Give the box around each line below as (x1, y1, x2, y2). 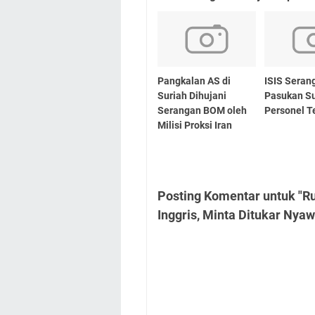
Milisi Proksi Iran (157, 119, 232, 131)
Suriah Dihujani (157, 89, 226, 101)
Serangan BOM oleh (157, 104, 247, 116)
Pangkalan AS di (157, 75, 231, 86)
